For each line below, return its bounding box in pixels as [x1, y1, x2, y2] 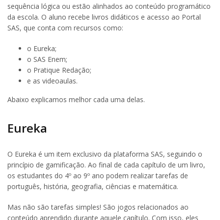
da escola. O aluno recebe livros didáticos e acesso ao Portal [7, 12, 201, 22]
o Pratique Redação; [27, 65, 91, 75]
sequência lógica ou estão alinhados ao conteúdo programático [7, 1, 211, 11]
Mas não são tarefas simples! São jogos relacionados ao [7, 202, 189, 212]
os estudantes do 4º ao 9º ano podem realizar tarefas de [7, 170, 188, 180]
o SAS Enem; [27, 55, 67, 64]
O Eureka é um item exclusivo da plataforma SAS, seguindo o [7, 149, 202, 159]
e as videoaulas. [27, 76, 78, 86]
